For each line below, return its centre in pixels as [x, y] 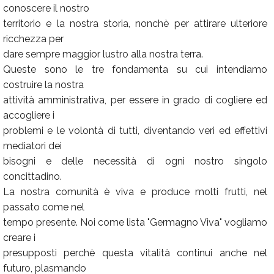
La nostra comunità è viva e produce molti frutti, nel [135, 192]
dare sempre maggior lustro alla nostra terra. [103, 54]
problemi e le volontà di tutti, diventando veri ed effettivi [135, 131]
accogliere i [29, 115]
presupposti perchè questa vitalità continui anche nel [135, 253]
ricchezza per [33, 39]
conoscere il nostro [46, 8]
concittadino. [32, 176]
